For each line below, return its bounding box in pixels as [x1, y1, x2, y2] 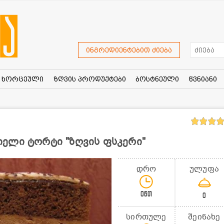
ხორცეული [1, 74, 43, 83]
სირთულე [126, 211, 166, 222]
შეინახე [188, 211, 220, 222]
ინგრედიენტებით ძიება [86, 46, 172, 54]
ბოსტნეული [135, 74, 179, 83]
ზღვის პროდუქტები [53, 74, 126, 83]
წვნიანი [188, 74, 217, 83]
